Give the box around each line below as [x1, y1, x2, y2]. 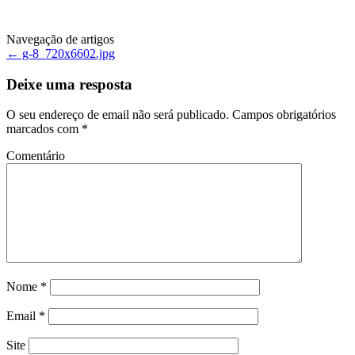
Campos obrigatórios [229, 108, 336, 122]
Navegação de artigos [6, 32, 114, 46]
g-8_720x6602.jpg [19, 46, 115, 60]
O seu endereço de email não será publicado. [6, 108, 229, 122]
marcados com [6, 122, 82, 136]
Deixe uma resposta [6, 75, 132, 93]
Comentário [6, 149, 65, 163]
